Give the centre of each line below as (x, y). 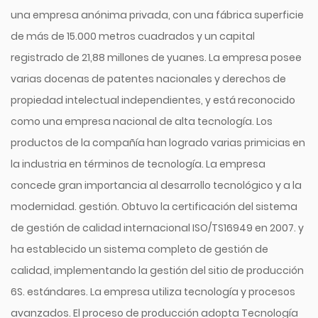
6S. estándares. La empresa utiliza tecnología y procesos (153, 292)
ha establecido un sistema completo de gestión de (139, 250)
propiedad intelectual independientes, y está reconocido (153, 100)
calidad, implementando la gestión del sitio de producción (157, 271)
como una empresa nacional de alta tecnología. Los (142, 122)
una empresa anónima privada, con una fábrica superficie (157, 15)
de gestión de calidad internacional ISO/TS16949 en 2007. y (157, 228)
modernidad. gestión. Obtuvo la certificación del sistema (154, 207)
